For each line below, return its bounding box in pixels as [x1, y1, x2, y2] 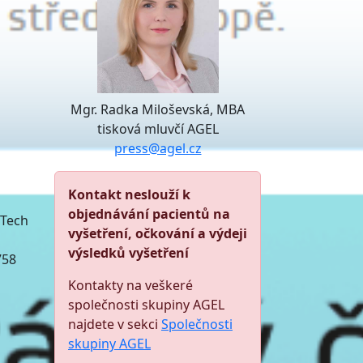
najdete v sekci [68, 315, 161, 333]
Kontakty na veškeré [68, 276, 193, 294]
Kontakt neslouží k [68, 186, 190, 203]
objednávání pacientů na [68, 205, 230, 223]
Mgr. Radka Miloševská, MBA [70, 100, 245, 118]
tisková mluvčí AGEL [96, 120, 219, 138]
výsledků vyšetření [68, 244, 189, 262]
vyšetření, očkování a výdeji [68, 224, 247, 242]
